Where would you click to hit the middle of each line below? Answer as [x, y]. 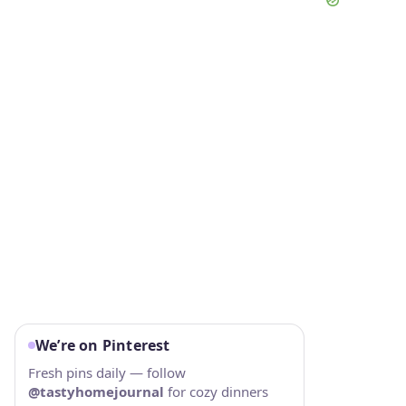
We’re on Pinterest [103, 345]
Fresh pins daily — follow [107, 372]
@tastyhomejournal [96, 391]
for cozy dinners [216, 391]
